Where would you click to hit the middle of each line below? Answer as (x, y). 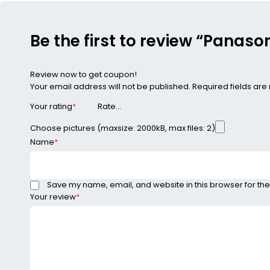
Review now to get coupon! (83, 74)
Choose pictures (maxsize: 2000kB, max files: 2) (123, 128)
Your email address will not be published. (110, 86)
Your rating (51, 107)
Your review (53, 197)
